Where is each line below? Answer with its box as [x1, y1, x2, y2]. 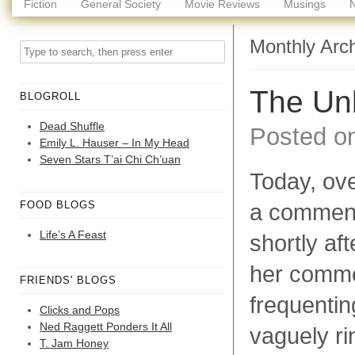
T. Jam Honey [40, 337, 109, 349]
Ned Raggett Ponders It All [40, 320, 172, 333]
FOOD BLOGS [20, 199, 96, 211]
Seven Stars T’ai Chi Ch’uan [40, 153, 181, 166]
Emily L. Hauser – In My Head [40, 136, 189, 149]
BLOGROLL [20, 90, 81, 102]
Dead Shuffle [40, 120, 105, 132]
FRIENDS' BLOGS [20, 274, 116, 286]
